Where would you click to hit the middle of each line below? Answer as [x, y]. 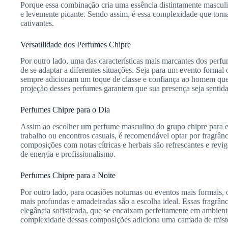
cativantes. [37, 23]
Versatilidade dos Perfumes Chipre [76, 44]
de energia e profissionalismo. [68, 154]
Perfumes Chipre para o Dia [65, 110]
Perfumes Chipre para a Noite [68, 176]
